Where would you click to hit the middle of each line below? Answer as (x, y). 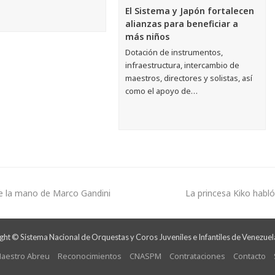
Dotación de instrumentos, (174, 52)
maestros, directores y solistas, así (189, 78)
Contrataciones (197, 256)
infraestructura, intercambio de (183, 65)
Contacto (249, 256)
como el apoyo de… (162, 91)
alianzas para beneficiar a (182, 23)
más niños (148, 36)
